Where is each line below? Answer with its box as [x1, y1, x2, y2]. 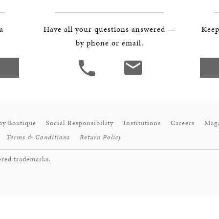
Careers [171, 118, 195, 128]
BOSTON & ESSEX [22, 1, 76, 11]
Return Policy [80, 132, 122, 142]
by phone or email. [75, 37, 144, 48]
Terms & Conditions [6, 132, 70, 142]
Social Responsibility [46, 118, 113, 128]
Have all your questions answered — [44, 23, 175, 35]
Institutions [123, 118, 161, 128]
